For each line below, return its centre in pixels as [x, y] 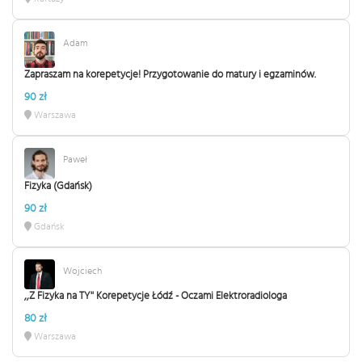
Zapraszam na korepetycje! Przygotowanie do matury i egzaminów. [170, 74]
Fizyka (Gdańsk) [58, 187]
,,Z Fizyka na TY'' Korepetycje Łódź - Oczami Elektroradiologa [156, 297]
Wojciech [82, 271]
